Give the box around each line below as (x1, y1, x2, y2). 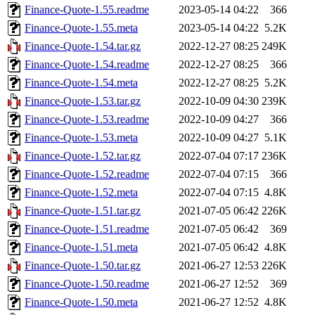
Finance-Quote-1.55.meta (25, 21, 138, 34)
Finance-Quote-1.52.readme (25, 167, 149, 180)
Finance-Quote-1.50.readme (25, 277, 149, 290)
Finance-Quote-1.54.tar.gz (25, 39, 141, 52)
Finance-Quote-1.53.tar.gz (25, 94, 141, 107)
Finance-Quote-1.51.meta (25, 240, 138, 253)
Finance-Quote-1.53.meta (25, 131, 138, 143)
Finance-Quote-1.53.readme (25, 112, 149, 125)
